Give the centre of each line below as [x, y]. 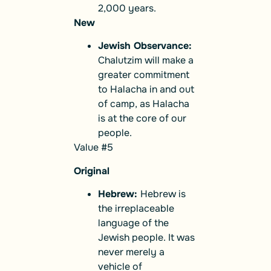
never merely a [131, 252]
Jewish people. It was [146, 238]
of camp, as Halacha [144, 104]
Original [92, 171]
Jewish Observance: [145, 46]
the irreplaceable [136, 209]
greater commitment [144, 75]
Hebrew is [163, 194]
